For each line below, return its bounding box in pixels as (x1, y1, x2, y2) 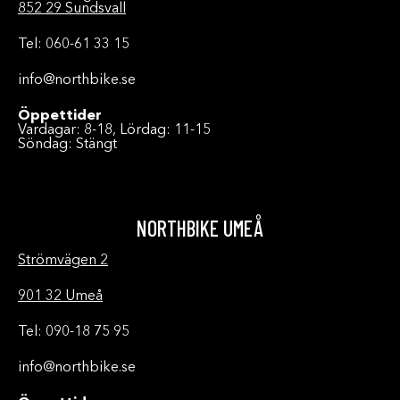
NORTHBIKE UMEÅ (137, 215, 263, 241)
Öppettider (18, 109, 102, 123)
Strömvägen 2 (18, 254, 108, 268)
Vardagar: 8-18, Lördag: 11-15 (18, 123, 211, 137)
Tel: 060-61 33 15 (18, 37, 129, 52)
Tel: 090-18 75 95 (18, 325, 129, 339)
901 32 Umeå (18, 289, 103, 304)
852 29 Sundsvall (18, 2, 126, 16)
